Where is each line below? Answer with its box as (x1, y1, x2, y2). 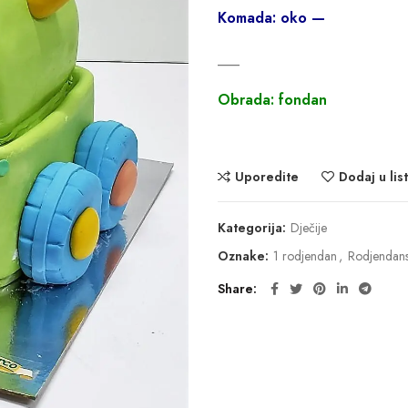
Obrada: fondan (218, 89, 327, 110)
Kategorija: (218, 219, 290, 237)
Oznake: (218, 247, 272, 265)
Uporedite (235, 168, 299, 186)
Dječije (291, 219, 327, 237)
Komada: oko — (218, 7, 325, 28)
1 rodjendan (273, 247, 337, 265)
